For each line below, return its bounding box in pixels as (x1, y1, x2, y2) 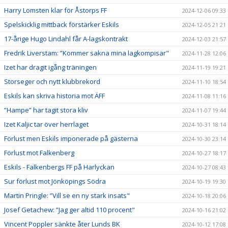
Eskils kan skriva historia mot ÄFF (4, 91, 105, 100)
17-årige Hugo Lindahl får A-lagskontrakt (4, 34, 128, 43)
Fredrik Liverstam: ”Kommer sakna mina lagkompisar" (4, 48, 169, 58)
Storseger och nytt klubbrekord (4, 76, 100, 86)
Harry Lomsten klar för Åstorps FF (4, 5, 107, 15)
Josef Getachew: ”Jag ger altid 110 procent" (4, 205, 135, 214)
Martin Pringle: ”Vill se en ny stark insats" (4, 190, 130, 200)
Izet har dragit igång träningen (4, 62, 97, 72)
